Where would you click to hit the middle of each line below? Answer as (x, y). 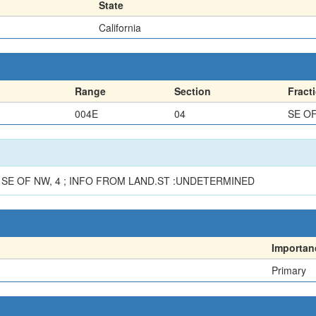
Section (193, 91)
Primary (289, 270)
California (120, 27)
